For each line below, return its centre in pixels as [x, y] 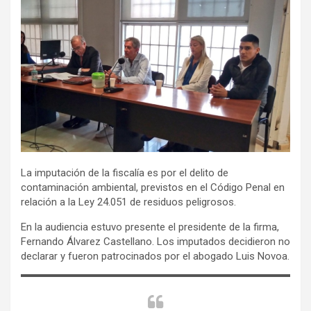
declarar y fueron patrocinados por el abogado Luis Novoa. [155, 256]
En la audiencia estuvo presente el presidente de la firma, [150, 227]
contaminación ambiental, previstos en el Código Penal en [153, 187]
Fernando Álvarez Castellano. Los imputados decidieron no [155, 241]
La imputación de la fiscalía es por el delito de [125, 173]
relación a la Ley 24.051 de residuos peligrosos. [128, 202]
